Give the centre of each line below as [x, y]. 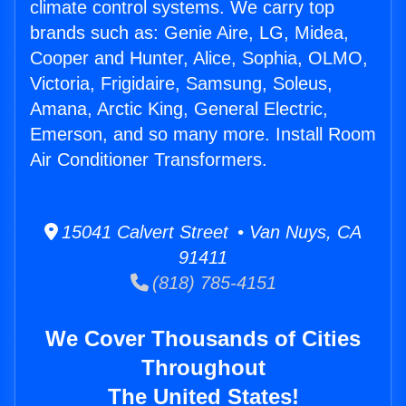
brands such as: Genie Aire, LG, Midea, [189, 33]
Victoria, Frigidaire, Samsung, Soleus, [181, 84]
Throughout [203, 368]
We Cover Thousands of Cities [203, 339]
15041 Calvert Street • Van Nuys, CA [210, 232]
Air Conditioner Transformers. [149, 160]
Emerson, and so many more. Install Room [203, 135]
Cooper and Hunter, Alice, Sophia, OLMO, [199, 58]
